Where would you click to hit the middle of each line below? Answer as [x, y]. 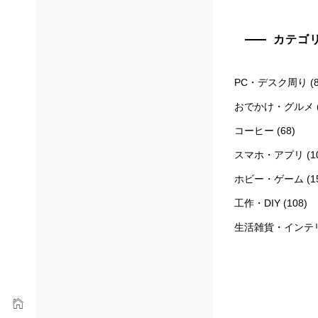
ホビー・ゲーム [269, 179]
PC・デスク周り [271, 82]
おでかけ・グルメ [274, 106]
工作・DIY [257, 203]
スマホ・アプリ [269, 154]
